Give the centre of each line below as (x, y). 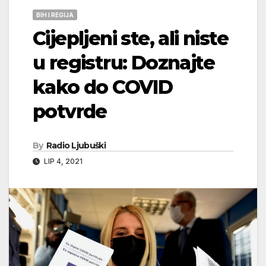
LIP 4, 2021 (62, 161)
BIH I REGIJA (55, 15)
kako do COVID (103, 87)
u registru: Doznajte (123, 62)
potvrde (70, 111)
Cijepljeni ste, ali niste (130, 38)
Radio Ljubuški (76, 145)
